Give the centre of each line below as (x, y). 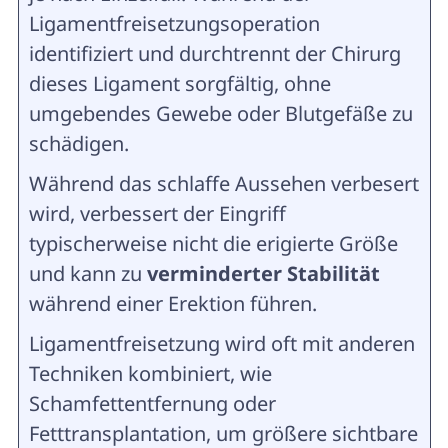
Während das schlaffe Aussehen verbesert (223, 183)
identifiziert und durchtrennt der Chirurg (214, 53)
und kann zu (87, 273)
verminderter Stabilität (263, 273)
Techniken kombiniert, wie (150, 373)
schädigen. (78, 143)
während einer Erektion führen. (172, 303)
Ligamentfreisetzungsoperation (174, 23)
